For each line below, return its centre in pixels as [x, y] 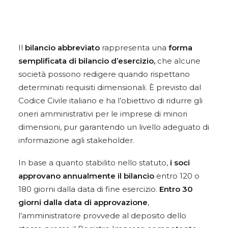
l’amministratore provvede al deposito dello [102, 216]
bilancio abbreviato [62, 48]
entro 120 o [177, 176]
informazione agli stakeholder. [76, 140]
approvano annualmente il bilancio [86, 176]
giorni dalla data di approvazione [83, 202]
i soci [180, 163]
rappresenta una [134, 48]
